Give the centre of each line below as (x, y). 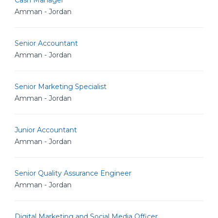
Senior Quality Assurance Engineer (73, 173)
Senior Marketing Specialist (61, 87)
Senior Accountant (46, 43)
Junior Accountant (46, 130)
